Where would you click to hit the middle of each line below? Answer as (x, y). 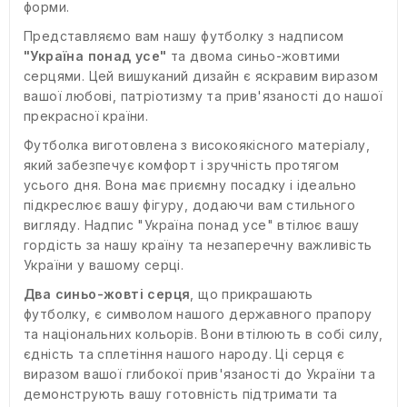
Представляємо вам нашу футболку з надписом (184, 36)
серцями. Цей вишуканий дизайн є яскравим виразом (201, 76)
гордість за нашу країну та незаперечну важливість (198, 245)
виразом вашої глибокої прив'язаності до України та (199, 374)
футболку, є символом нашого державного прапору (198, 314)
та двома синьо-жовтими (253, 56)
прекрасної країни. (86, 116)
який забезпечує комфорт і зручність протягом (182, 165)
